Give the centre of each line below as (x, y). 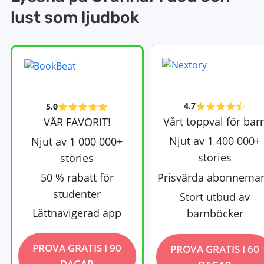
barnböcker (215, 214)
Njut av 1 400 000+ (215, 141)
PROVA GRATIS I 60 (215, 249)
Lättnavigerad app (77, 213)
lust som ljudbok (75, 17)
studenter (77, 194)
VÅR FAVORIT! (77, 122)
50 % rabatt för (77, 177)
